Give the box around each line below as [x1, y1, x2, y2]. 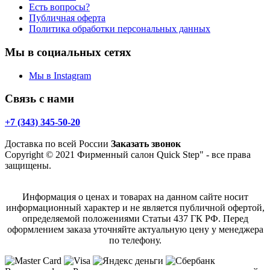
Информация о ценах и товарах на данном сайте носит [22, 192, 248, 202]
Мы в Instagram [29, 70, 91, 81]
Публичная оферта [29, 13, 105, 24]
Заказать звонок [111, 139, 181, 149]
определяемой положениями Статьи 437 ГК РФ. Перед [22, 213, 248, 224]
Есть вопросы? [29, 2, 90, 13]
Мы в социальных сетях [5, 45, 131, 58]
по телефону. [108, 235, 162, 246]
